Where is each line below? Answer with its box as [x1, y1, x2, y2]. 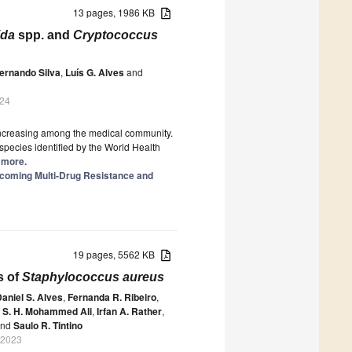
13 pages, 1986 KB [73, 5, 162, 19]
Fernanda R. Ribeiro [68, 289, 156, 304]
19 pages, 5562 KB [73, 247, 162, 261]
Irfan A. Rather [97, 303, 162, 318]
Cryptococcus [73, 27, 158, 42]
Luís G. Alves [65, 64, 124, 79]
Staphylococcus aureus [22, 269, 164, 284]
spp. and [15, 27, 73, 42]
